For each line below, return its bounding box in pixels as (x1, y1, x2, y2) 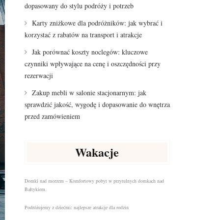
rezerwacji (24, 71, 53, 80)
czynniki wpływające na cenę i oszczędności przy (24, 59, 161, 68)
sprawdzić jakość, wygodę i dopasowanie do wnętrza (24, 100, 170, 109)
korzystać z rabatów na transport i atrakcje (24, 30, 142, 39)
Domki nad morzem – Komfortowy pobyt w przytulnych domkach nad (24, 177, 164, 184)
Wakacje (75, 143, 119, 161)
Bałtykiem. (24, 186, 47, 192)
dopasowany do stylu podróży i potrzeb (24, 1, 134, 10)
